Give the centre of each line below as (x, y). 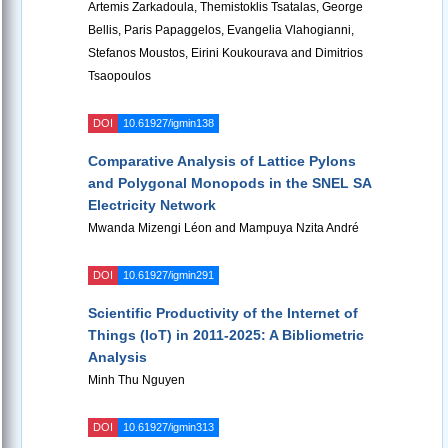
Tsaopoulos (119, 76)
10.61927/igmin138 (168, 123)
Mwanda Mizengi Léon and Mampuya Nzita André (223, 228)
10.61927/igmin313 (168, 427)
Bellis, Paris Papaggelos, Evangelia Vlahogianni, (221, 30)
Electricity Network (152, 205)
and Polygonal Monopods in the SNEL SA (229, 183)
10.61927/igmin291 (168, 275)
